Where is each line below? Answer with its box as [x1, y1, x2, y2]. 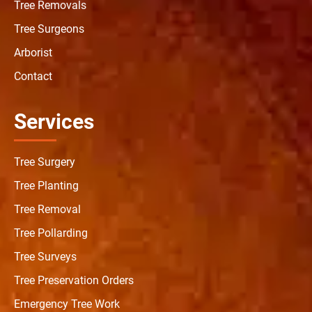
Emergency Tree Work [14, 297, 120, 311]
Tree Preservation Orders [14, 273, 134, 287]
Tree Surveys [14, 249, 77, 263]
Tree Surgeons [14, 22, 84, 36]
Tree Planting [14, 178, 79, 192]
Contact [14, 69, 52, 83]
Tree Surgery [14, 155, 75, 169]
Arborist [14, 45, 52, 59]
